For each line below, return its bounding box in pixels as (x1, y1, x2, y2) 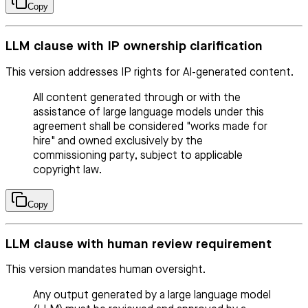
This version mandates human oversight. (5, 265, 206, 276)
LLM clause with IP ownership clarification (5, 40, 263, 54)
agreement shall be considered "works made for (33, 121, 267, 133)
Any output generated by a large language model (33, 290, 271, 302)
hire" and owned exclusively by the (33, 135, 203, 147)
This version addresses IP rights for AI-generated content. (5, 67, 294, 78)
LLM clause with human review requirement (5, 237, 272, 251)
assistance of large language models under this (33, 107, 264, 118)
